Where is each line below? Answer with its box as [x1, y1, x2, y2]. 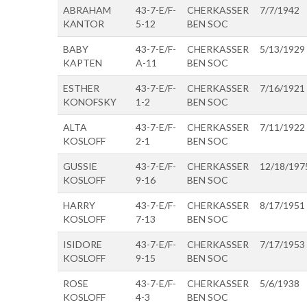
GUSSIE [63, 160, 97, 172]
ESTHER [63, 82, 99, 94]
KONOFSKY [63, 95, 116, 108]
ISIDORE [63, 238, 102, 250]
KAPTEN [63, 56, 102, 69]
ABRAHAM [63, 3, 111, 16]
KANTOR [63, 17, 104, 29]
